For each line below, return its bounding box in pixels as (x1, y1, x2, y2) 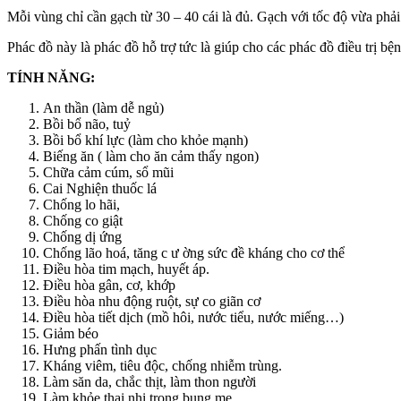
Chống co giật (43, 213, 123, 229)
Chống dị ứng (43, 229, 122, 245)
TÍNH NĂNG (7, 70, 90, 86)
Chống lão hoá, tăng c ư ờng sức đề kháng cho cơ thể (43, 245, 345, 261)
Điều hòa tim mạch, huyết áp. (43, 261, 209, 277)
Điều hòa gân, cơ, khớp (43, 277, 175, 294)
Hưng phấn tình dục (43, 342, 157, 358)
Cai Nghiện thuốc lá (43, 181, 157, 197)
